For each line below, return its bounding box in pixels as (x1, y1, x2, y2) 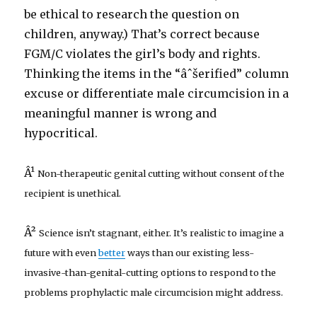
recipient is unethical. (24, 188, 122, 200)
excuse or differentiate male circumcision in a (24, 86, 289, 101)
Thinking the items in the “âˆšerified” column (24, 67, 289, 81)
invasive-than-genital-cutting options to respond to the (24, 267, 277, 279)
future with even (24, 247, 99, 259)
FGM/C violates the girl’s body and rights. (24, 47, 261, 62)
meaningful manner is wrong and (24, 106, 217, 121)
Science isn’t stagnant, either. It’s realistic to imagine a (39, 227, 284, 239)
